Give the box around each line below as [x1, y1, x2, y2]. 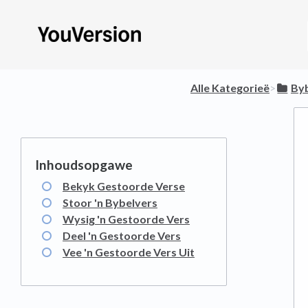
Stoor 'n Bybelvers [63, 196, 157, 209]
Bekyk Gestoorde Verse [63, 179, 185, 192]
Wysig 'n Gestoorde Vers [63, 212, 190, 225]
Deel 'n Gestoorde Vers [63, 229, 181, 242]
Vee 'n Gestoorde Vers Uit [63, 245, 195, 258]
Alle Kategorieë [190, 81, 269, 94]
